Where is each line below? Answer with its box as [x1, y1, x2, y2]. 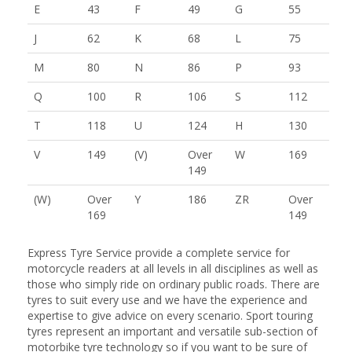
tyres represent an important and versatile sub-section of [27, 323, 317, 339]
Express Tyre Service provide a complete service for [27, 244, 290, 260]
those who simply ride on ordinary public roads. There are [27, 276, 320, 291]
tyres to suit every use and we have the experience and [27, 291, 307, 307]
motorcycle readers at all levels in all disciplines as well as [27, 260, 318, 276]
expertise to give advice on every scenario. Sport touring [27, 307, 313, 323]
